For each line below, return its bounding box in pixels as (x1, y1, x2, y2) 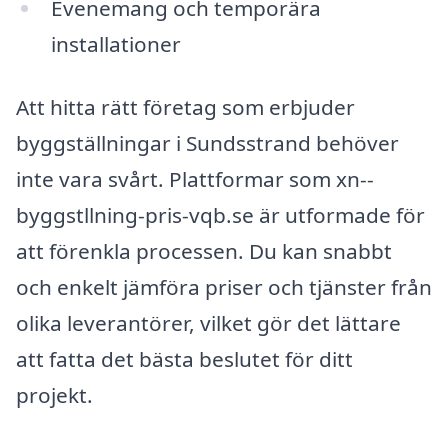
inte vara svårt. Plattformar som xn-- (16, 165, 374, 194)
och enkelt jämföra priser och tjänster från (16, 273, 432, 302)
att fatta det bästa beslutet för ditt (16, 345, 353, 374)
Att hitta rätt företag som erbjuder (16, 93, 355, 122)
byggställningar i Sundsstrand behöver (16, 129, 399, 158)
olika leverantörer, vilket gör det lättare (16, 309, 401, 338)
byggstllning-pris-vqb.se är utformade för (16, 201, 425, 230)
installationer (50, 29, 181, 58)
